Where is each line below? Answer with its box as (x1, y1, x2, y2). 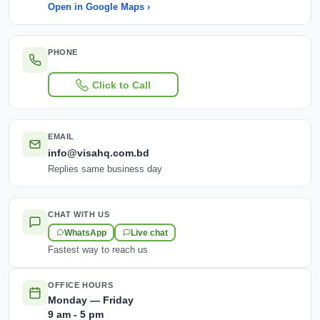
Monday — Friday (48, 294, 134, 306)
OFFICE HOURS (48, 281, 114, 289)
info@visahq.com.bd (48, 147, 149, 159)
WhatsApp (64, 228, 106, 237)
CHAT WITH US (48, 210, 110, 219)
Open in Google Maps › (48, 2, 150, 12)
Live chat (130, 228, 168, 237)
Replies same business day (48, 164, 162, 174)
